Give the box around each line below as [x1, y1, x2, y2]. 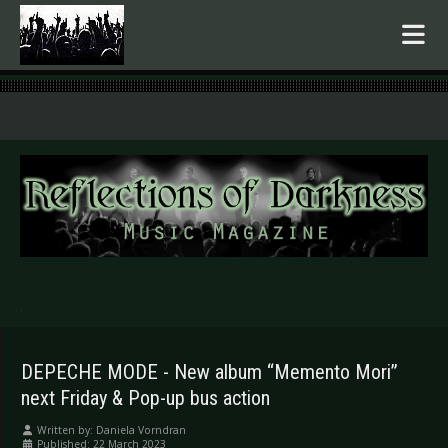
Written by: [34, 423, 96, 438]
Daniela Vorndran [96, 423, 186, 438]
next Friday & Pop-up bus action [21, 386, 270, 411]
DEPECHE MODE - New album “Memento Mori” [21, 360, 398, 385]
